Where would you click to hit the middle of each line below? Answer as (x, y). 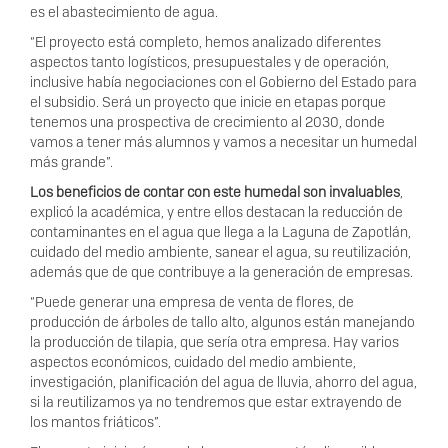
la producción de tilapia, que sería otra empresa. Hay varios (214, 342)
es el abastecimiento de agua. (124, 12)
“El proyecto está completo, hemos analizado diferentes (205, 42)
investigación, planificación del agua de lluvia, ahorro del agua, (223, 382)
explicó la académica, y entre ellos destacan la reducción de (216, 212)
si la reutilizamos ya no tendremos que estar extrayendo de (216, 402)
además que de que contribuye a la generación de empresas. (221, 272)
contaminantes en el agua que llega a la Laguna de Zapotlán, (220, 232)
